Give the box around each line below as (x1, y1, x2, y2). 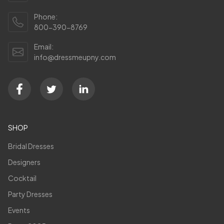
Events (8, 205, 30, 214)
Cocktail (8, 173, 36, 182)
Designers (8, 157, 40, 166)
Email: (34, 41, 53, 51)
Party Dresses (8, 189, 52, 198)
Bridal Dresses (8, 141, 54, 150)
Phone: (34, 11, 57, 21)
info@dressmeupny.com (34, 52, 116, 61)
